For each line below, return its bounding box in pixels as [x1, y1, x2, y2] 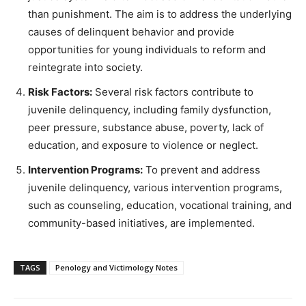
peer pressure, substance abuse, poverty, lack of [28, 121, 264, 135]
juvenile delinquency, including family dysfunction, [28, 103, 271, 117]
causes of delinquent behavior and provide [28, 25, 234, 39]
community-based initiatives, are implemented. [28, 217, 255, 230]
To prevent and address [143, 163, 260, 177]
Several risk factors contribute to [92, 85, 253, 99]
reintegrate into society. [28, 61, 143, 74]
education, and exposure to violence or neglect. [28, 139, 258, 152]
